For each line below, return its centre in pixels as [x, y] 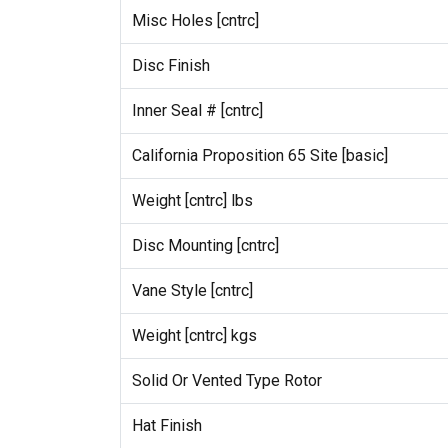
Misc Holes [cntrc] [195, 20]
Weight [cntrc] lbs [192, 200]
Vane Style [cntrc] [192, 290]
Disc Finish [170, 65]
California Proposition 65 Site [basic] [259, 155]
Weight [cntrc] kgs [194, 335]
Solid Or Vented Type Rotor [226, 380]
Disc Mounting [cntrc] [205, 245]
